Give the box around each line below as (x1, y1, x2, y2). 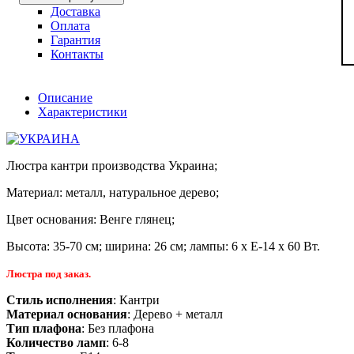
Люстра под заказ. (6, 267, 91, 280)
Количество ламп (6, 335, 106, 349)
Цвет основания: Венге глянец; (6, 212, 175, 226)
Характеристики (38, 104, 127, 119)
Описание (38, 90, 92, 104)
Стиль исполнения (6, 292, 113, 307)
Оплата (51, 18, 90, 32)
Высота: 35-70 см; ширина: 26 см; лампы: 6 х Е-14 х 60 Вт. (6, 239, 320, 253)
